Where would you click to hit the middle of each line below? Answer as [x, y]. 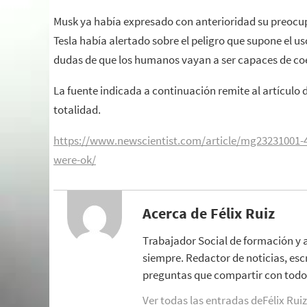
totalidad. [77, 110]
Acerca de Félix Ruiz [209, 213]
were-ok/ [75, 160]
